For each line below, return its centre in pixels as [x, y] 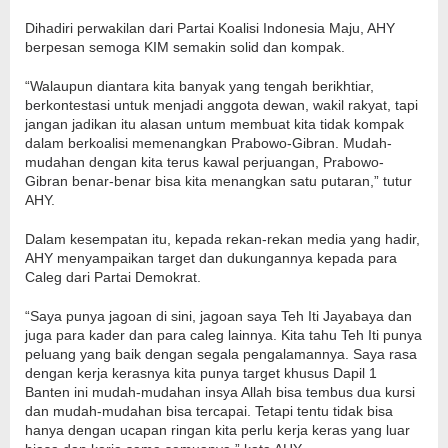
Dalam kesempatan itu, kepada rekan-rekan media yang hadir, [222, 239]
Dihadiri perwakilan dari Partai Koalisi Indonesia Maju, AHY [210, 28]
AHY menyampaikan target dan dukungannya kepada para [211, 258]
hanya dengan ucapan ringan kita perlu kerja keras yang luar [217, 430]
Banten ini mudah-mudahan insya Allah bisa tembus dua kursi [220, 392]
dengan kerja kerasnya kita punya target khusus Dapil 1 [201, 373]
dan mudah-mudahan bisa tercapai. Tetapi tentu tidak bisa [209, 411]
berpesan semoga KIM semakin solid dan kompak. [185, 47]
